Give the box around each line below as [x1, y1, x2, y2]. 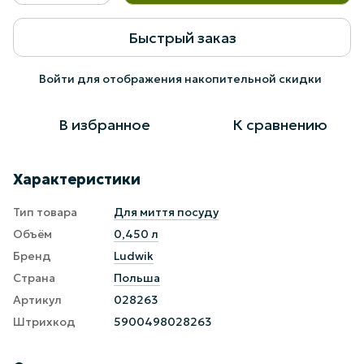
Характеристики [13, 170, 141, 188]
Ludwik [114, 249, 154, 263]
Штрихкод [13, 314, 76, 329]
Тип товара [13, 205, 77, 219]
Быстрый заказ [128, 28, 236, 47]
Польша [114, 271, 160, 285]
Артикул [13, 292, 62, 307]
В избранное [58, 115, 150, 134]
